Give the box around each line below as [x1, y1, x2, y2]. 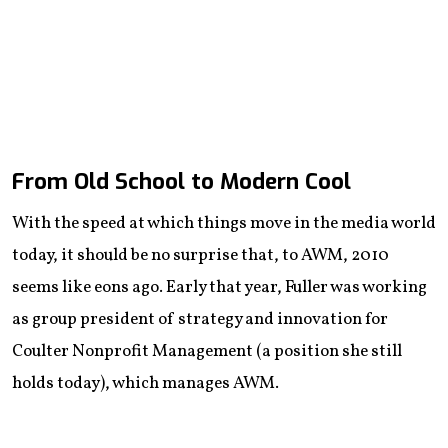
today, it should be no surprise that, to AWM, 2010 [12, 243, 389, 267]
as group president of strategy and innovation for [12, 307, 388, 331]
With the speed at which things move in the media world [12, 211, 436, 235]
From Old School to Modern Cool [12, 166, 351, 196]
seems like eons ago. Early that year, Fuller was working [12, 275, 427, 299]
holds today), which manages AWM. [12, 371, 279, 395]
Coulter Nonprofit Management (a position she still [12, 339, 402, 363]
